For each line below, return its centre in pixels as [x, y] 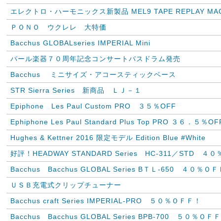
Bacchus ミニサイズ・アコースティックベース [93, 74]
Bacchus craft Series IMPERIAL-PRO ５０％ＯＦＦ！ [106, 201]
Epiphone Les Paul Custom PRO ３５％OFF [93, 106]
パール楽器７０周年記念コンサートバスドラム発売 [95, 59]
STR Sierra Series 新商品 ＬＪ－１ [76, 90]
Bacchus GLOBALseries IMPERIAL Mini [80, 43]
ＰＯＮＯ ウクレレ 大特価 [58, 27]
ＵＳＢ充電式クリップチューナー [66, 185]
